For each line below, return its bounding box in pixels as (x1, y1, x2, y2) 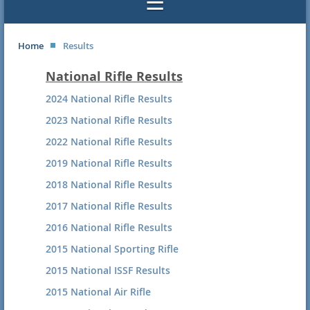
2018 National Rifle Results (46, 177, 172, 191)
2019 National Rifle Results (46, 156, 172, 170)
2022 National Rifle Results (46, 134, 172, 148)
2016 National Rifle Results (46, 220, 172, 234)
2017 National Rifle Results (46, 199, 172, 212)
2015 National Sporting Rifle (46, 241, 179, 255)
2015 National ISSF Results (46, 263, 170, 277)
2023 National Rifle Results (46, 113, 172, 127)
